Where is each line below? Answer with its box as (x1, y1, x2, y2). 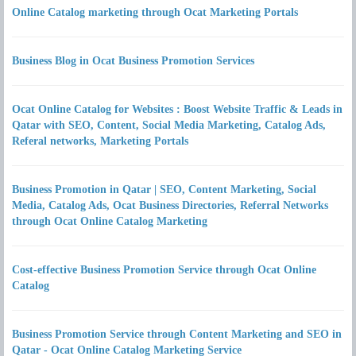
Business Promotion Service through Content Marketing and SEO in (12, 328, 342, 340)
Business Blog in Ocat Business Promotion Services (12, 55, 254, 67)
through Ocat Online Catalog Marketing (12, 215, 207, 227)
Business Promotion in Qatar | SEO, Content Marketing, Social (12, 184, 316, 195)
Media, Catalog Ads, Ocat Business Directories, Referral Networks (12, 199, 328, 211)
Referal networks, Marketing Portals (12, 135, 188, 147)
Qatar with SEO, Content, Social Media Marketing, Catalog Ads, (12, 119, 326, 131)
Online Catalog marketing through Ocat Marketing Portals (12, 6, 298, 18)
